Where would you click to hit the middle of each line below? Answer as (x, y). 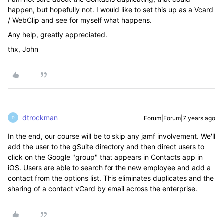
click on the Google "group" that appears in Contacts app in (105, 157)
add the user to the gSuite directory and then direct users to (106, 147)
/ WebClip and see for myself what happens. (80, 20)
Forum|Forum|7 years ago (179, 118)
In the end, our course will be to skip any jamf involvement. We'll (111, 136)
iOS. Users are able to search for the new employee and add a (109, 167)
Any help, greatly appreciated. (57, 35)
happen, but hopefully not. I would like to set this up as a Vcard (111, 10)
